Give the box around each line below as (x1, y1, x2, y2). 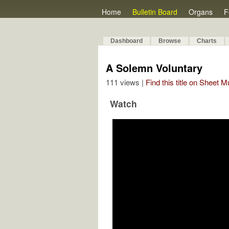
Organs (189, 7, 213, 17)
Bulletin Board (132, 7, 177, 17)
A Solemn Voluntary (106, 60, 202, 75)
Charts (197, 37, 217, 44)
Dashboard (110, 37, 143, 44)
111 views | (106, 77, 146, 87)
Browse (158, 37, 181, 44)
